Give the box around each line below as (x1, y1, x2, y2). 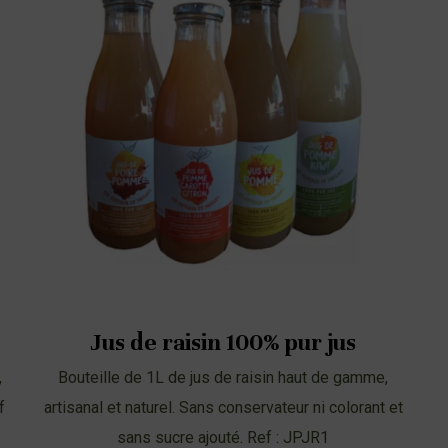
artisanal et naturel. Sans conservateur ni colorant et (43, 397, 403, 417)
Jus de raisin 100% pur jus (90, 327, 357, 357)
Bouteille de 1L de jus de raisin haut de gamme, (58, 367, 389, 387)
